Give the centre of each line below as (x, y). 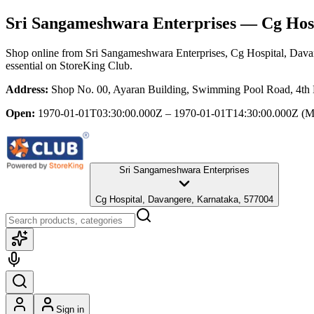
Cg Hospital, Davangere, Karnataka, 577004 (184, 199)
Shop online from (46, 53)
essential (24, 65)
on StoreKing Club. (88, 65)
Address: (27, 89)
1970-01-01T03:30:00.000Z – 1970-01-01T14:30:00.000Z (168, 113)
